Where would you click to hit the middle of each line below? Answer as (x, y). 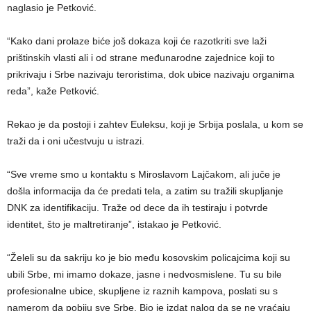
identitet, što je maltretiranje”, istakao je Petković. (114, 224)
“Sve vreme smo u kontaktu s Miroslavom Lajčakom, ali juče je (144, 174)
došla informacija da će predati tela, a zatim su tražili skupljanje (145, 191)
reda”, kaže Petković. (53, 91)
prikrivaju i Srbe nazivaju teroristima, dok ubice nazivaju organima (151, 74)
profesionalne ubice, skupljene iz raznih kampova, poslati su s (142, 291)
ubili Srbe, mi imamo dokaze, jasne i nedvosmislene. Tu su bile (144, 274)
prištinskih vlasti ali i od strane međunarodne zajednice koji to (141, 57)
